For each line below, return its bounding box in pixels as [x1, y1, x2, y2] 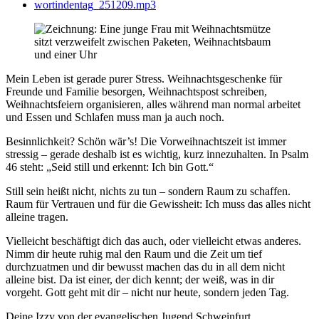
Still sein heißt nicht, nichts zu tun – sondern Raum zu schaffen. [6, 185, 291, 198]
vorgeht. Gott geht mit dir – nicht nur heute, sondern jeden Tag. [6, 286, 289, 299]
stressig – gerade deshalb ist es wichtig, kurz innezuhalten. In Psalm [6, 148, 308, 161]
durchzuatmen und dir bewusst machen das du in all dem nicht [6, 261, 285, 273]
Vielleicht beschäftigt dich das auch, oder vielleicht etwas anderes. [6, 235, 301, 248]
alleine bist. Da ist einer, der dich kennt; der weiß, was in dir [6, 273, 274, 286]
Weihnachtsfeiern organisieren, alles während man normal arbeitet [6, 98, 300, 111]
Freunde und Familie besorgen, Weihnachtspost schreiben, [6, 85, 267, 98]
